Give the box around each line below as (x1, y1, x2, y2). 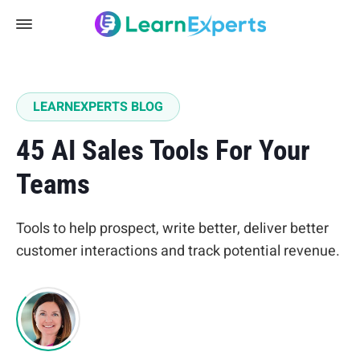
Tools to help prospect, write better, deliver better (16, 218, 329, 239)
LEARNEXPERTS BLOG (33, 97, 163, 117)
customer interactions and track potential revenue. (16, 240, 340, 262)
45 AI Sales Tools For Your (16, 134, 310, 167)
